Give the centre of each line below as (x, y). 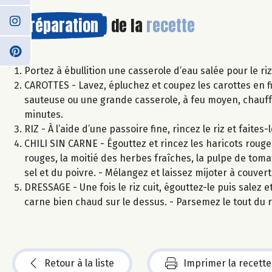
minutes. (44, 114)
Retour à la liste (79, 263)
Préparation (60, 25)
